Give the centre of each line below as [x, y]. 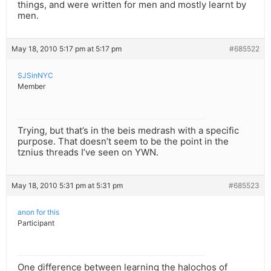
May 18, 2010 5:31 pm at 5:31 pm [67, 186]
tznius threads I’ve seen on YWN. [88, 152]
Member [31, 87]
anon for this [38, 212]
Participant [36, 223]
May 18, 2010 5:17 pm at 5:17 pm [67, 49]
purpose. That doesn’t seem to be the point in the [123, 142]
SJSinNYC [35, 76]
